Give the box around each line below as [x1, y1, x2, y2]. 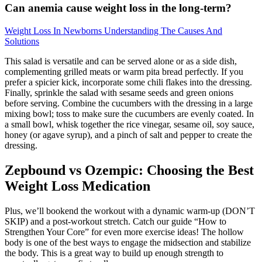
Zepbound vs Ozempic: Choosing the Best [5, 163, 254, 178]
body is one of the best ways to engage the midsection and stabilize [5, 237, 251, 247]
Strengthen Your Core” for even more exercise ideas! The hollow [5, 226, 244, 237]
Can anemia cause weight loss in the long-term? [5, 2, 232, 15]
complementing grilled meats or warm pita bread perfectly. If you [5, 67, 243, 77]
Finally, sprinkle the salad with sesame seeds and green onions [5, 88, 233, 98]
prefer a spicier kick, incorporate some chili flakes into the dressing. [5, 77, 252, 88]
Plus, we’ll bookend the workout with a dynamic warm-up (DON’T [5, 205, 255, 216]
